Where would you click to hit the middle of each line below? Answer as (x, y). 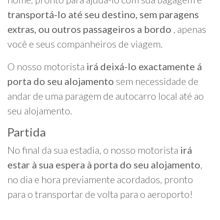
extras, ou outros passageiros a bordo (89, 29)
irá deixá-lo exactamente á (144, 67)
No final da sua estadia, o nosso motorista (94, 150)
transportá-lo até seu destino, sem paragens (103, 14)
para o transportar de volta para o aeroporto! (100, 194)
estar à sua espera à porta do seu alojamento (104, 165)
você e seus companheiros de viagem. (85, 44)
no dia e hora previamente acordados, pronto (100, 179)
